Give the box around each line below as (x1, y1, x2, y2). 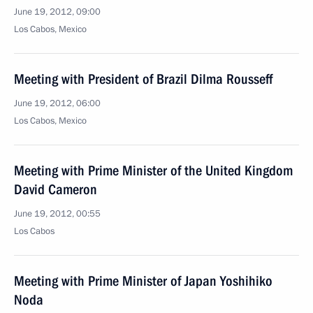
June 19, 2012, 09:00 (14, 6, 101, 18)
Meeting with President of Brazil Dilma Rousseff (14, 71, 272, 87)
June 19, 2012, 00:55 (14, 208, 101, 220)
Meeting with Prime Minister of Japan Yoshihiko (14, 272, 272, 289)
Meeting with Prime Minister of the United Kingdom (14, 162, 293, 179)
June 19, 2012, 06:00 (14, 97, 101, 110)
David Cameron (14, 181, 97, 198)
